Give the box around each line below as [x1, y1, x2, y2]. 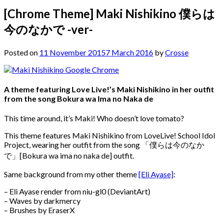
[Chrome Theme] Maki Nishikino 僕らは [4, 6, 215, 21]
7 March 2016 [106, 47, 153, 57]
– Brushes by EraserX [4, 205, 75, 215]
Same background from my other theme [4, 169, 138, 179]
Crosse [165, 47, 189, 57]
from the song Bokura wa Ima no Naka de [4, 94, 153, 104]
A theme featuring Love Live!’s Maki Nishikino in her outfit [4, 84, 214, 94]
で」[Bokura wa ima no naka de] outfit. [4, 151, 134, 161]
